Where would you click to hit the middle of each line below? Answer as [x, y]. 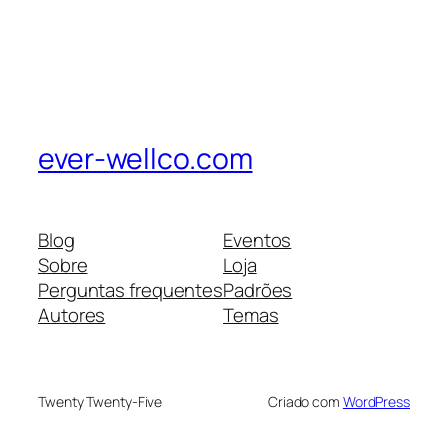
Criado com [305, 402]
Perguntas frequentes [130, 290]
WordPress [376, 402]
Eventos [257, 240]
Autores [72, 315]
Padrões [258, 290]
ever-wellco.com [145, 158]
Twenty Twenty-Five [100, 402]
